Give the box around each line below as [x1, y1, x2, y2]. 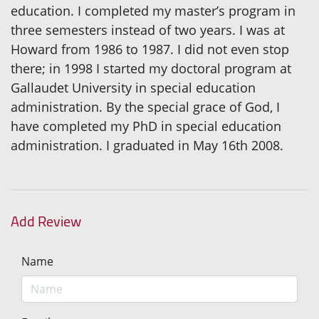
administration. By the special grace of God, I [11, 98, 280, 116]
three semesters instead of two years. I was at [11, 21, 285, 39]
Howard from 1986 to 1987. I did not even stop [11, 41, 289, 58]
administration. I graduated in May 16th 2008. [11, 137, 283, 155]
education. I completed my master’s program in [11, 2, 296, 20]
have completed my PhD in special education [11, 117, 281, 135]
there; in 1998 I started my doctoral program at [11, 60, 291, 78]
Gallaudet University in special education [11, 79, 256, 97]
